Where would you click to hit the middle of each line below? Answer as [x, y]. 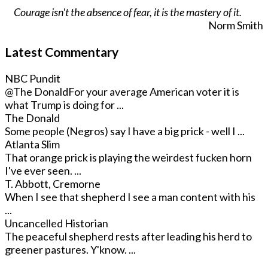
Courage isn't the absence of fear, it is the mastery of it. [128, 12]
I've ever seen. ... [43, 171]
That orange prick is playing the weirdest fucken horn [128, 158]
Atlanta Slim [32, 144]
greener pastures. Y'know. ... [70, 250]
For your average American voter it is [154, 92]
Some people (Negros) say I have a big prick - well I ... [125, 131]
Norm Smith [236, 25]
